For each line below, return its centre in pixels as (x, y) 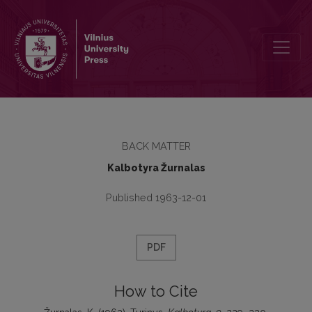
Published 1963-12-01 (156, 197)
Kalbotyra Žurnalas (156, 168)
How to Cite (156, 291)
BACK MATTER (156, 146)
